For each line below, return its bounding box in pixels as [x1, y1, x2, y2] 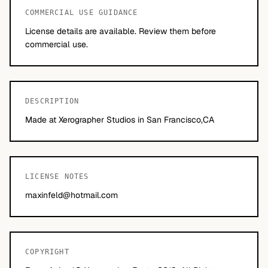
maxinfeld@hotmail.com [25, 190, 118, 200]
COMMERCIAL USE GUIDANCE [25, 8, 138, 17]
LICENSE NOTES [25, 172, 89, 181]
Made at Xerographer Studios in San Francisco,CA [25, 114, 214, 125]
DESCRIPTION [25, 97, 80, 105]
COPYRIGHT [25, 248, 69, 256]
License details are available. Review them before [25, 26, 216, 36]
